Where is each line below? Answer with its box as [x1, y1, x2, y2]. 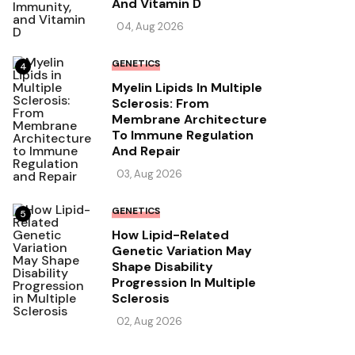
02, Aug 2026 [116, 315, 182, 329]
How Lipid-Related [112, 227, 229, 244]
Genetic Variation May [112, 242, 252, 260]
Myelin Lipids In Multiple [112, 79, 262, 97]
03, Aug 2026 [116, 167, 182, 181]
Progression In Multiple [112, 274, 256, 292]
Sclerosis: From [112, 95, 209, 113]
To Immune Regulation [112, 127, 254, 144]
